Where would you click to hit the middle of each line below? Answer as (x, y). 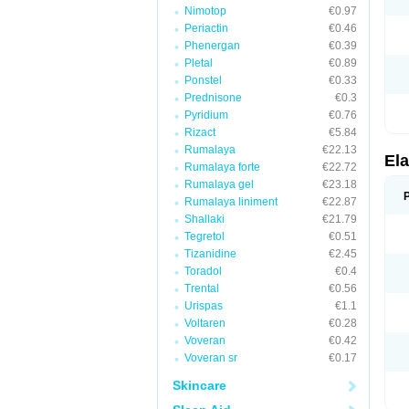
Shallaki (204, 219)
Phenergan (212, 46)
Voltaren (205, 323)
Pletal (199, 63)
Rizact (200, 132)
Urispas (204, 306)
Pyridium (206, 115)
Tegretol (204, 236)
